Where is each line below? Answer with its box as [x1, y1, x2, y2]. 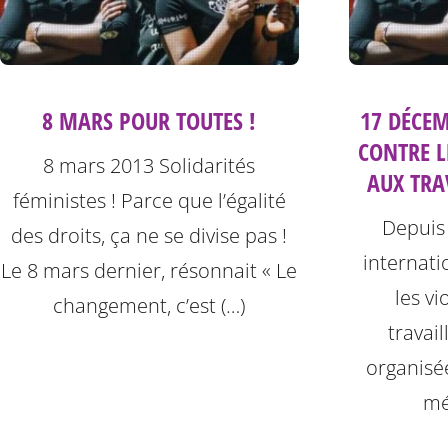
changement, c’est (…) [53, 292, 246, 320]
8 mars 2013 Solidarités [43, 152, 256, 180]
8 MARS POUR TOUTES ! [42, 104, 257, 138]
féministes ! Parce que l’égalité [12, 187, 286, 215]
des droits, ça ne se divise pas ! [11, 222, 288, 250]
